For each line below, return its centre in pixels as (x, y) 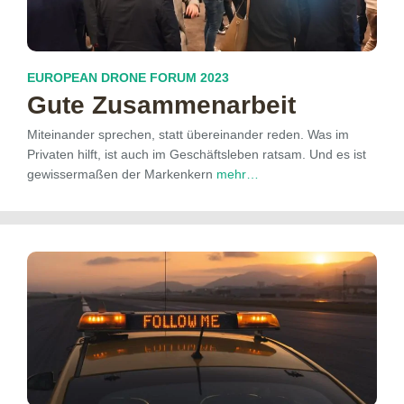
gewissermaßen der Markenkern (122, 174)
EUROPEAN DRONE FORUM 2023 (128, 77)
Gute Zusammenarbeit (161, 105)
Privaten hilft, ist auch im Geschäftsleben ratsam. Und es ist (197, 154)
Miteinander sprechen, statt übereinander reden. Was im (188, 134)
